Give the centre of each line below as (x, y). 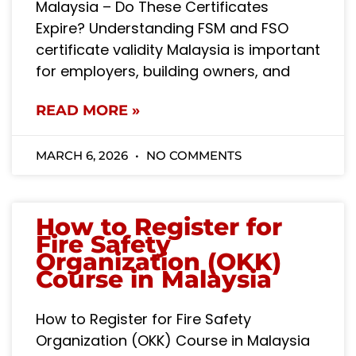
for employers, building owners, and (163, 71)
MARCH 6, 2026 (83, 155)
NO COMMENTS (192, 155)
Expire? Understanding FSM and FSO (162, 28)
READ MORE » (88, 110)
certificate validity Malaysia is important (178, 49)
